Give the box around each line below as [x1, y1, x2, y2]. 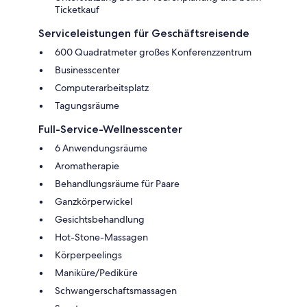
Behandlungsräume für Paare [55, 177, 180, 190]
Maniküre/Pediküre [55, 266, 138, 279]
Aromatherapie [55, 159, 119, 172]
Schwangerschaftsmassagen [55, 284, 177, 297]
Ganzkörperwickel [55, 195, 132, 208]
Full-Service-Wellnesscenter [38, 122, 182, 136]
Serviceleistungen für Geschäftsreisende [38, 26, 249, 40]
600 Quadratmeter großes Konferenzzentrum [55, 45, 251, 58]
